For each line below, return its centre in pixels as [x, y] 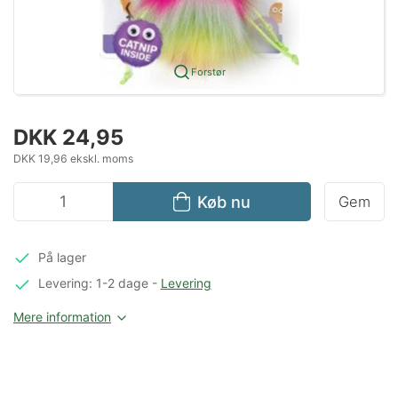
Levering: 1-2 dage [93, 283]
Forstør [208, 72]
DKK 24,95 [68, 137]
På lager [62, 257]
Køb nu [223, 201]
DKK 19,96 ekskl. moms [73, 158]
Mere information [62, 317]
